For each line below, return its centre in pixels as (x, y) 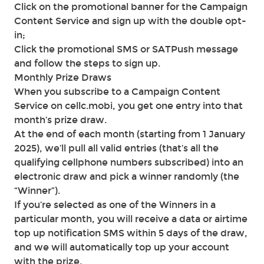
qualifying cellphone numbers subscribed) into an (129, 162)
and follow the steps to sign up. (87, 63)
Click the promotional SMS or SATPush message (126, 49)
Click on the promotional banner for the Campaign (131, 7)
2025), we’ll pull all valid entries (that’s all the (116, 148)
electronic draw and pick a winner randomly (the (127, 176)
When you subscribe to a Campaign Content (117, 92)
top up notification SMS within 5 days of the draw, (131, 233)
